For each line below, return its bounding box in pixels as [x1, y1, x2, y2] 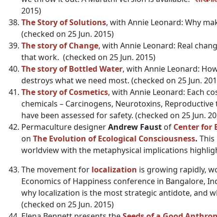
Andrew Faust [108, 122, 162, 132]
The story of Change [21, 40, 98, 51]
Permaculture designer [21, 122, 108, 132]
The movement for [21, 164, 92, 175]
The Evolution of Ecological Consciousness [33, 133, 195, 144]
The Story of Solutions [21, 17, 106, 28]
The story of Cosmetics [21, 87, 108, 97]
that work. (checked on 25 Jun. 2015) [21, 52, 155, 62]
